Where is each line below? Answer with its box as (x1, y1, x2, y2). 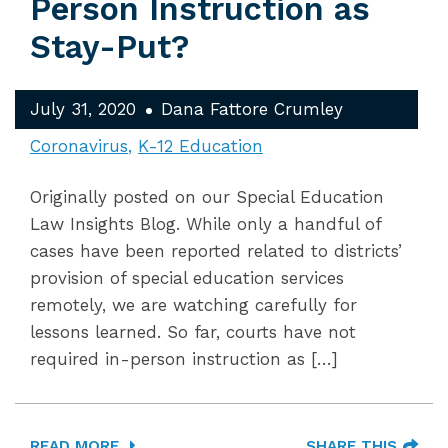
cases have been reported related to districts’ (30, 241, 402, 261)
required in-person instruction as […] (30, 349, 338, 369)
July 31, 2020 (30, 99, 136, 119)
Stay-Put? (30, 28, 189, 66)
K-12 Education (138, 136, 263, 156)
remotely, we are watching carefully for (30, 295, 357, 315)
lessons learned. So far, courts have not (30, 322, 356, 342)
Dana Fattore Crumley (161, 99, 343, 119)
